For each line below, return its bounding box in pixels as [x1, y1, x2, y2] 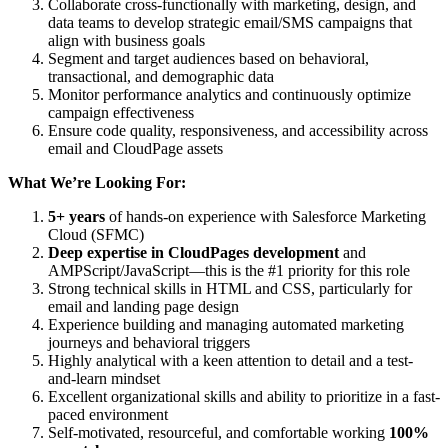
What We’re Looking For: [8, 173, 186, 191]
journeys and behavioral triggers [48, 333, 250, 351]
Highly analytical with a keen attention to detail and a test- [48, 351, 413, 369]
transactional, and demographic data [48, 67, 274, 85]
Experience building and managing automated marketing [48, 315, 404, 333]
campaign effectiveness [48, 103, 194, 121]
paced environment [48, 405, 168, 423]
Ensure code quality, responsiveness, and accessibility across [48, 121, 428, 139]
